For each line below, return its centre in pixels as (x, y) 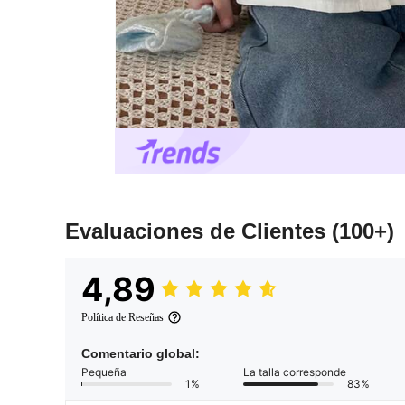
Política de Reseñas (122, 318)
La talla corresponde (295, 372)
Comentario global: (141, 354)
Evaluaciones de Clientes (198, 231)
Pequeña (104, 372)
